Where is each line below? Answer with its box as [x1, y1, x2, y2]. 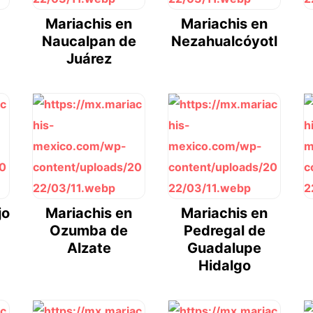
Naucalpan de [41, 33, 136, 50]
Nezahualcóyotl [171, 33, 277, 50]
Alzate [66, 240, 111, 257]
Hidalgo [198, 257, 251, 275]
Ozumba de [50, 222, 128, 240]
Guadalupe [187, 240, 261, 257]
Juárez [66, 50, 112, 68]
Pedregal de [183, 222, 265, 240]
